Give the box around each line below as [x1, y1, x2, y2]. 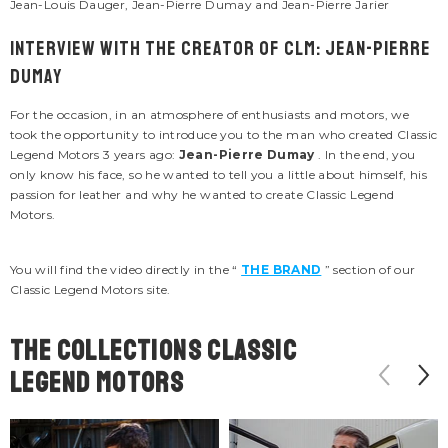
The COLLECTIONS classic [10, 333, 298, 369]
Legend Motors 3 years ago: [10, 147, 179, 163]
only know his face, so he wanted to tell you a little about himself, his [10, 167, 427, 183]
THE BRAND [241, 262, 322, 278]
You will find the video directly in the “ [10, 262, 242, 278]
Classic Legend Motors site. [10, 282, 171, 298]
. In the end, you [314, 147, 416, 163]
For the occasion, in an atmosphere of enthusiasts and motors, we [10, 107, 410, 123]
